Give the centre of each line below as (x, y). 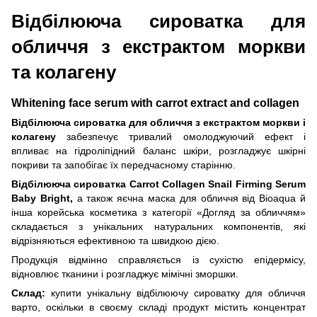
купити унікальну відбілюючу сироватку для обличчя (175, 293)
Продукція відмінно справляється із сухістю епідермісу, (158, 259)
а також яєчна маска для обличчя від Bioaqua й (189, 198)
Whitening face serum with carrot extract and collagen (155, 102)
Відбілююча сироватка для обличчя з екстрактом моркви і (158, 122)
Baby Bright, (42, 198)
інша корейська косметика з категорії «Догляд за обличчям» (158, 212)
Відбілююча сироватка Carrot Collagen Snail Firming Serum (158, 184)
